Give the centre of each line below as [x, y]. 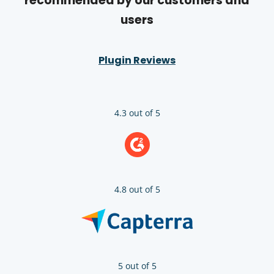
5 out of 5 [137, 265]
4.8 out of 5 [137, 189]
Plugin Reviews [137, 60]
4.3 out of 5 [137, 113]
